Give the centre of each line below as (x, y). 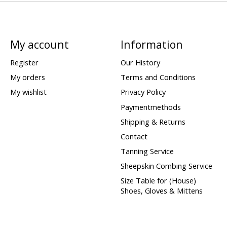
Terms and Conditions (158, 77)
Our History (140, 63)
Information (152, 44)
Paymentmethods (150, 107)
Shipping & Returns (153, 121)
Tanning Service (147, 151)
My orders (27, 77)
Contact (134, 136)
